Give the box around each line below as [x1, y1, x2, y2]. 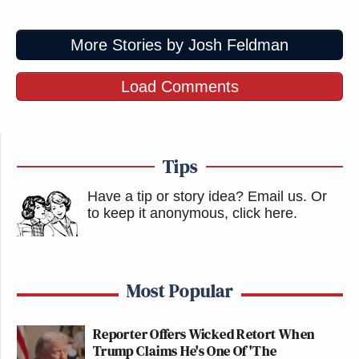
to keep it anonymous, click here [87, 205, 293, 222]
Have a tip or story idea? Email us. [87, 188, 307, 205]
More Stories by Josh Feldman [71, 36, 288, 54]
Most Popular [127, 277, 233, 305]
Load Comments [120, 78, 239, 96]
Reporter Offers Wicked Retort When [93, 324, 315, 345]
